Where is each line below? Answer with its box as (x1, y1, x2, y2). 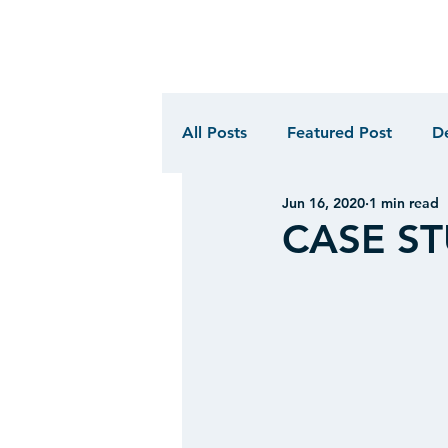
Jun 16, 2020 (282, 194, 365, 212)
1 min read (369, 194, 439, 212)
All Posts (182, 123, 247, 142)
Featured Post (287, 123, 392, 142)
